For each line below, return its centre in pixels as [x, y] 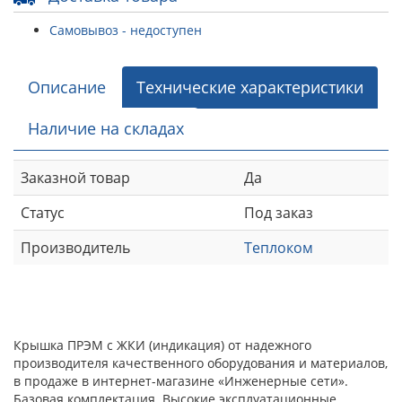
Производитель [75, 247]
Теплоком [279, 247]
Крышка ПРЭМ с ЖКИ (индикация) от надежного [162, 345]
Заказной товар [75, 177]
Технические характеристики [250, 87]
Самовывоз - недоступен [126, 30]
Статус [43, 212]
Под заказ [279, 212]
